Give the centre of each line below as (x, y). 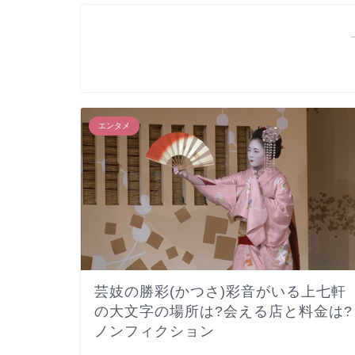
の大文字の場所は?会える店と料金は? (223, 312)
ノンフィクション (155, 332)
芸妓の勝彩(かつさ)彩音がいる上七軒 (220, 292)
